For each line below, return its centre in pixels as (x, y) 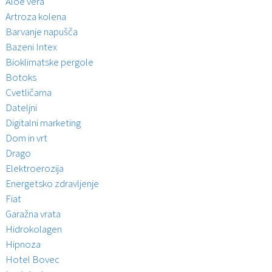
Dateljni (21, 107)
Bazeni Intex (31, 46)
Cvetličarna (28, 92)
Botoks (21, 77)
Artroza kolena (36, 16)
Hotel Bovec (32, 259)
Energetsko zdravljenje (52, 183)
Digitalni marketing (43, 122)
